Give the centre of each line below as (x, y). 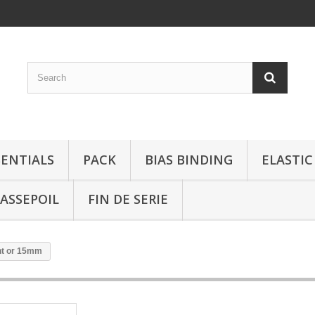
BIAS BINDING (189, 160)
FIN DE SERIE (128, 199)
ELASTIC (287, 160)
